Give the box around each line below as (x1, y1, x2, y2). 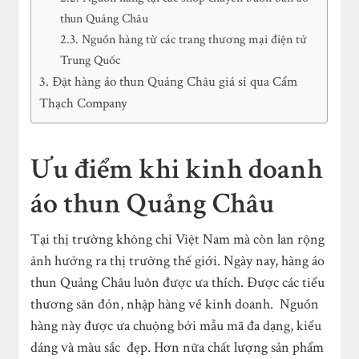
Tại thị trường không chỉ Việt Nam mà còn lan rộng (30, 230, 325, 248)
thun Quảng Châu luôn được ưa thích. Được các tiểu (30, 273, 325, 292)
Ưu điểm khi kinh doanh (30, 151, 324, 188)
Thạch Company (39, 95, 128, 112)
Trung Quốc (60, 52, 121, 69)
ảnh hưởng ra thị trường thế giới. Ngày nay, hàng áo (30, 252, 325, 270)
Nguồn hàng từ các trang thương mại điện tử (82, 31, 308, 48)
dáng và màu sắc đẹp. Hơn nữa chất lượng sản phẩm (30, 338, 325, 357)
